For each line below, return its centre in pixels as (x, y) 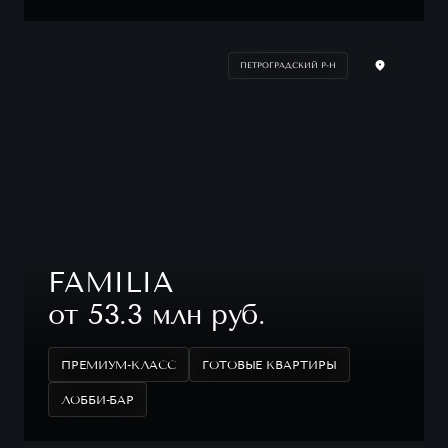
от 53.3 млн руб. (157, 314)
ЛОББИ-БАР (98, 399)
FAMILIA (111, 282)
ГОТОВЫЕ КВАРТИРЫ (269, 364)
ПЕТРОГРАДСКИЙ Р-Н (288, 64)
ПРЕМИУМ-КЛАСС (118, 364)
